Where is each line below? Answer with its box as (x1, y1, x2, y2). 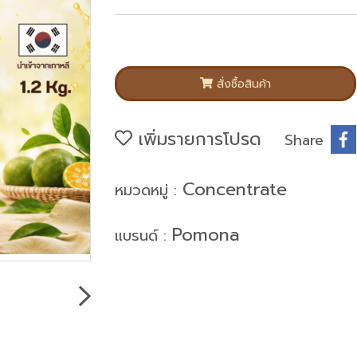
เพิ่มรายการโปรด (132, 125, 261, 152)
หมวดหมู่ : (115, 178, 182, 202)
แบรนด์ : (115, 224, 172, 247)
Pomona (172, 221, 240, 248)
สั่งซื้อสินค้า (216, 75, 271, 92)
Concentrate (182, 175, 287, 202)
